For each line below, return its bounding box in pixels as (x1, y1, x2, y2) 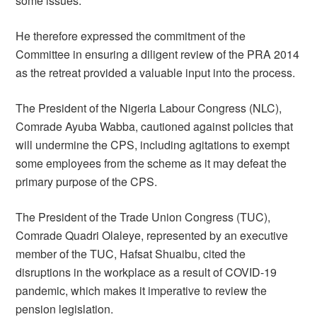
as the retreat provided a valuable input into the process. (16, 64, 296, 81)
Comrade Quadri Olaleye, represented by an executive (16, 227, 289, 243)
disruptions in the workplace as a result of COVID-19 (16, 264, 277, 280)
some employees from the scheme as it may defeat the (16, 155, 287, 171)
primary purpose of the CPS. (16, 173, 158, 190)
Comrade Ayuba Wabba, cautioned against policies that (16, 118, 294, 134)
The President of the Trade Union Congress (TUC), (16, 209, 271, 225)
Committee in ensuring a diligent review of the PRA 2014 (16, 46, 300, 62)
